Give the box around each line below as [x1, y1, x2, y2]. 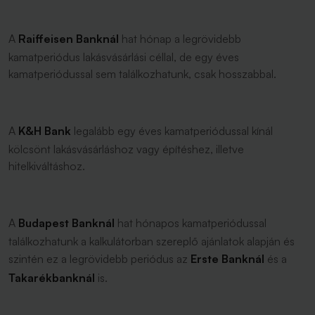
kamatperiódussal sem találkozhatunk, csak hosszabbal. [8, 67, 279, 81]
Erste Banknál [191, 252, 264, 266]
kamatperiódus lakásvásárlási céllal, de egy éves [8, 50, 239, 64]
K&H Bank [18, 124, 71, 138]
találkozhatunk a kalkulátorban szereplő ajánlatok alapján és [8, 234, 295, 248]
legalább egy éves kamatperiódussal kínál [71, 124, 273, 138]
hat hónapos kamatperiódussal [115, 216, 266, 230]
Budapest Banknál [18, 216, 115, 230]
